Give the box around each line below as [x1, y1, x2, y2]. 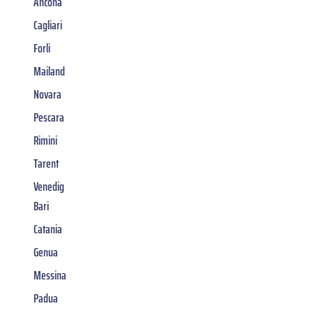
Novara [34, 85, 61, 105]
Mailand [34, 61, 65, 82]
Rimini [34, 131, 57, 151]
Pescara [34, 108, 64, 128]
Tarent [34, 154, 59, 174]
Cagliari [34, 15, 62, 36]
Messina [34, 265, 66, 286]
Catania [34, 219, 62, 240]
